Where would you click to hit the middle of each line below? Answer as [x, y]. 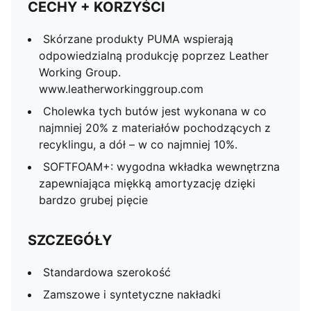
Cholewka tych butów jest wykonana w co [155, 111]
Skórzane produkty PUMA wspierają [138, 39]
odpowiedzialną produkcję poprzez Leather [154, 56]
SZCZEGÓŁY [70, 240]
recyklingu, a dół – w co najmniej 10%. [138, 144]
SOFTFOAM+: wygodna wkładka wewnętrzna [161, 167]
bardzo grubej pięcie [93, 200]
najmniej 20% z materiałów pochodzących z [155, 128]
